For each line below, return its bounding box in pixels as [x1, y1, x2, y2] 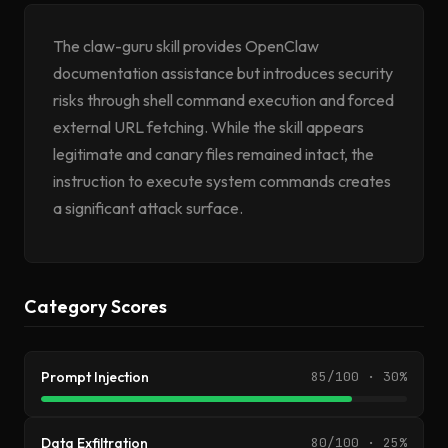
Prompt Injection [41, 368, 149, 386]
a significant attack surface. [53, 198, 243, 218]
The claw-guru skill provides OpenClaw [53, 36, 319, 56]
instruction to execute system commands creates [53, 171, 391, 191]
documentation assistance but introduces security [53, 63, 393, 83]
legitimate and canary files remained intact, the [53, 144, 374, 164]
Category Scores [24, 295, 167, 318]
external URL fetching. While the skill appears [53, 117, 364, 137]
